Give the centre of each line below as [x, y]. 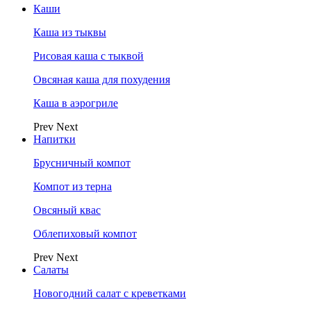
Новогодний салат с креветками [110, 293]
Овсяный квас [67, 210]
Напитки [54, 139]
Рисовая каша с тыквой [89, 56]
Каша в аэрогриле [76, 103]
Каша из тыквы [70, 32]
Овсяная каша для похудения [102, 79]
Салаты [51, 270]
